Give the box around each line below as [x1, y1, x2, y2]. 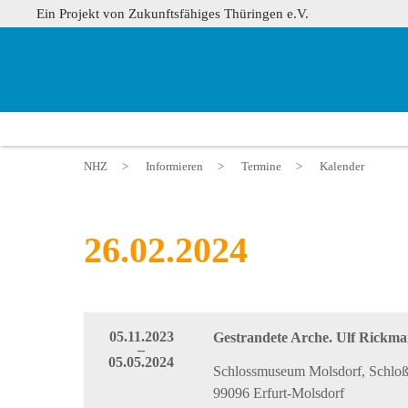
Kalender [320, 159, 364, 173]
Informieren [146, 159, 203, 173]
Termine [241, 159, 281, 173]
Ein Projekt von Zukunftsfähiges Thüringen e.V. [36, 6, 309, 21]
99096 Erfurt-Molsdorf [212, 385, 344, 402]
